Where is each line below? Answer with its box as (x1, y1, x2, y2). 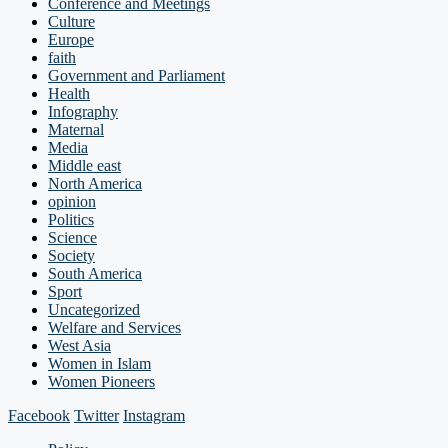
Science (48, 228, 97, 246)
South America (48, 264, 142, 282)
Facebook (8, 406, 70, 424)
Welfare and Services (48, 318, 181, 336)
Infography (48, 102, 118, 120)
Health (48, 84, 90, 102)
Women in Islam (48, 354, 151, 372)
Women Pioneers (48, 372, 155, 390)
